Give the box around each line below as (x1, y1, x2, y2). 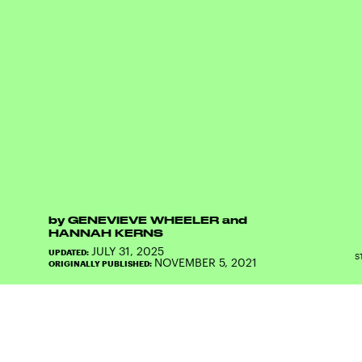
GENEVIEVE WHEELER (68, 213, 219, 225)
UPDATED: (48, 246, 91, 257)
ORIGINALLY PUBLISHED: (48, 258, 154, 268)
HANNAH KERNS (48, 226, 163, 238)
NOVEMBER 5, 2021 (154, 255, 257, 269)
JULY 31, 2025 (91, 243, 164, 258)
